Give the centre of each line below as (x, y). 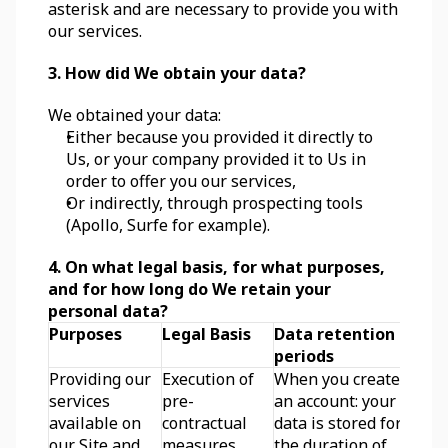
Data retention (334, 334)
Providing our (100, 379)
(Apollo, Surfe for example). (168, 225)
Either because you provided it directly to (219, 137)
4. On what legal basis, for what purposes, (216, 267)
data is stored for (338, 423)
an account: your (335, 401)
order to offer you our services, (181, 181)
